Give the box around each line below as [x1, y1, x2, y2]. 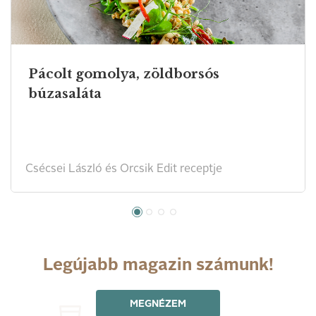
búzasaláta [28, 85, 102, 102]
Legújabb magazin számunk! [42, 257, 274, 274]
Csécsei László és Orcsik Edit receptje [25, 163, 222, 175]
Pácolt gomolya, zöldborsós [28, 66, 219, 82]
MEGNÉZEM [130, 298, 186, 309]
